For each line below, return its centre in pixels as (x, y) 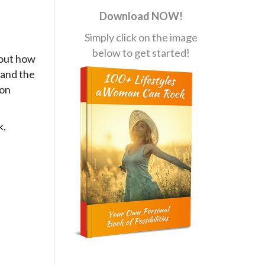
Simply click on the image (141, 37)
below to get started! (141, 53)
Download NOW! (141, 16)
